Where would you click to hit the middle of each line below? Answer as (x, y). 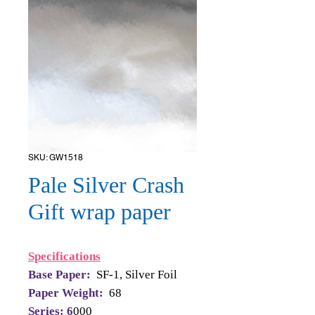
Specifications (64, 256)
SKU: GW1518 (56, 157)
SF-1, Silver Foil (137, 275)
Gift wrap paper (99, 212)
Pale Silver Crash (106, 185)
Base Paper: (61, 275)
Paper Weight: (67, 293)
